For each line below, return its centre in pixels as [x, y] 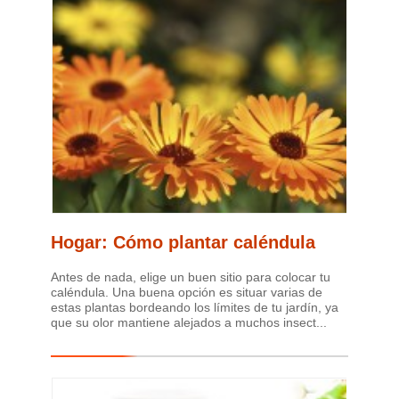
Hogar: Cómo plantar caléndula [183, 243]
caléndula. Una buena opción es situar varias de [187, 293]
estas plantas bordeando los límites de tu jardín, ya [195, 308]
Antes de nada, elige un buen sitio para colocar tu [191, 277]
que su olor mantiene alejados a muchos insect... [189, 323]
